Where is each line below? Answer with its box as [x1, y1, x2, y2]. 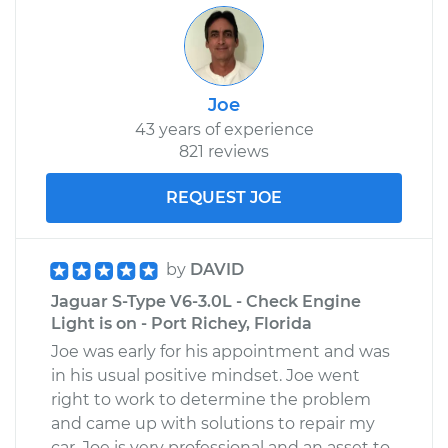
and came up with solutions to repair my [51, 413, 375, 433]
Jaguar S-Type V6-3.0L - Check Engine [51, 291, 361, 311]
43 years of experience [134, 119, 314, 139]
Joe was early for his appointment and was [51, 341, 390, 361]
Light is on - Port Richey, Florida [51, 313, 312, 333]
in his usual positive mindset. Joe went [51, 365, 360, 385]
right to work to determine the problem [51, 389, 371, 409]
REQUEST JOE [166, 187, 282, 207]
